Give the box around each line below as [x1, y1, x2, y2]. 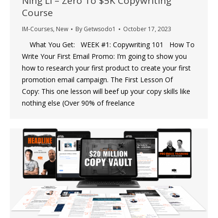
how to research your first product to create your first [22, 63, 191, 73]
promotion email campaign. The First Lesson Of [22, 75, 173, 85]
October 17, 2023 [123, 25, 171, 34]
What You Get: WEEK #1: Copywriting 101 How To [22, 40, 195, 50]
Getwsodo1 [84, 25, 116, 34]
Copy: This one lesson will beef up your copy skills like [22, 87, 190, 96]
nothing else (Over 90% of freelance [22, 98, 135, 108]
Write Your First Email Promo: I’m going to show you [22, 52, 187, 61]
